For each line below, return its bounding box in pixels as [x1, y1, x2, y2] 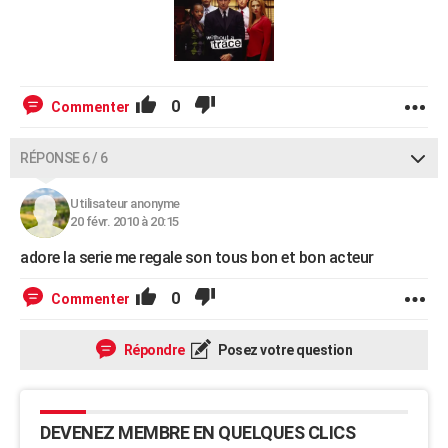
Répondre [121, 342, 185, 359]
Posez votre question [215, 342, 352, 359]
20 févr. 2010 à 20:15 [70, 214, 179, 230]
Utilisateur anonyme [70, 196, 180, 212]
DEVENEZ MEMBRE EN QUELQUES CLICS [40, 422, 355, 444]
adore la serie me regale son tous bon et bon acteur [20, 248, 374, 268]
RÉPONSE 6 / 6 [20, 150, 108, 167]
